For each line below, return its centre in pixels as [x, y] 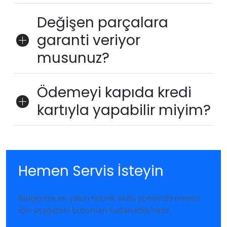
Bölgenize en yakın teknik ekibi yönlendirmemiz [109, 198]
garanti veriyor [88, 40]
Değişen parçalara [102, 23]
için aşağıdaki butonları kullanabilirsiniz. [95, 210]
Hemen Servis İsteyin [91, 171]
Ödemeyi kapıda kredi [114, 92]
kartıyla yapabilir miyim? [124, 110]
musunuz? [73, 58]
